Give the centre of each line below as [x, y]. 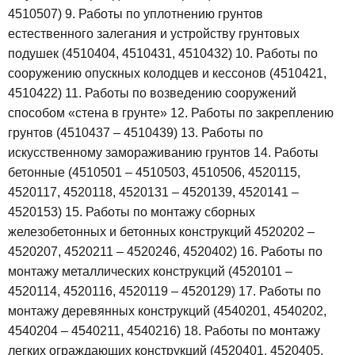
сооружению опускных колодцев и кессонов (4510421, [167, 74]
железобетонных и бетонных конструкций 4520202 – [161, 232]
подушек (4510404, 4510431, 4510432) [122, 54]
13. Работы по [222, 133]
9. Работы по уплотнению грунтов [164, 14]
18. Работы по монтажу [252, 331]
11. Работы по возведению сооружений [181, 94]
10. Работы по [277, 54]
